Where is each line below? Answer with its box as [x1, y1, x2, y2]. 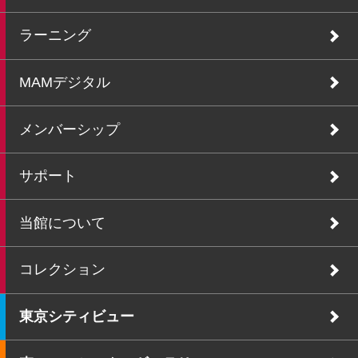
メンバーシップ [18, 121, 120, 137]
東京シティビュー [18, 308, 134, 324]
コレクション [18, 261, 105, 278]
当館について [18, 214, 105, 231]
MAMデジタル [18, 74, 110, 90]
